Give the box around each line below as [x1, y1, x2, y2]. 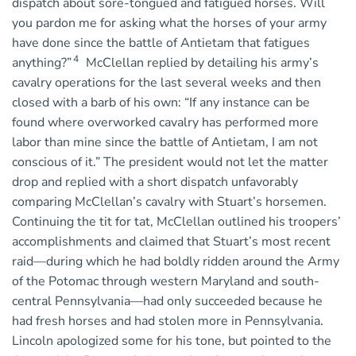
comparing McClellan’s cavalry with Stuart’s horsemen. [12, 193, 327, 211]
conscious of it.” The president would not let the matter [12, 153, 328, 172]
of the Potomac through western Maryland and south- [12, 273, 319, 291]
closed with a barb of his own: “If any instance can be [12, 94, 310, 112]
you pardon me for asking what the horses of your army [12, 14, 327, 33]
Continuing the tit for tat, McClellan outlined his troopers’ [12, 213, 341, 231]
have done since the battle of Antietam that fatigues [12, 34, 310, 52]
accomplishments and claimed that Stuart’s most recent [12, 233, 331, 251]
